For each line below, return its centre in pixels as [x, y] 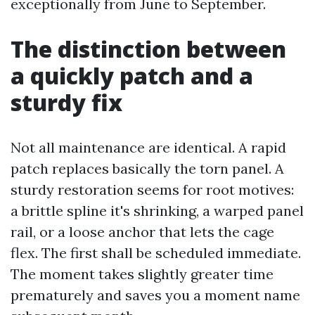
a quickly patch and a [132, 76]
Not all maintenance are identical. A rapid [148, 147]
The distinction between [148, 49]
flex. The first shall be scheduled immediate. [156, 253]
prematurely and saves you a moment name [155, 295]
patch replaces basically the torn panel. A [147, 168]
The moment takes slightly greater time [142, 274]
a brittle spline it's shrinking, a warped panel [157, 211]
